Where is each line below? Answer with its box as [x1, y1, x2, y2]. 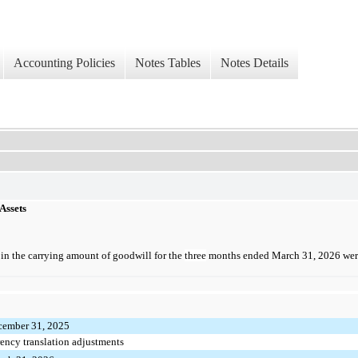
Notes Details [221, 56, 288, 70]
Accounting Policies [14, 56, 115, 70]
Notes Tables [135, 56, 201, 70]
